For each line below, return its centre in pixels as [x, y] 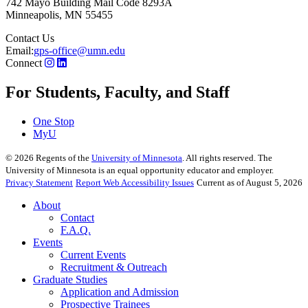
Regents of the [63, 158]
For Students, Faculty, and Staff [118, 92]
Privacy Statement [39, 183]
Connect [24, 63]
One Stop [54, 122]
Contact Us [30, 38]
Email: [20, 51]
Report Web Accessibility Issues [135, 183]
